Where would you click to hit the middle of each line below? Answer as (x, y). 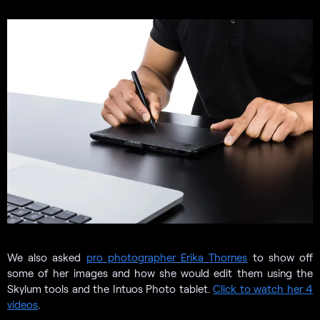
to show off (280, 257)
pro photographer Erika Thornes (167, 257)
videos (22, 304)
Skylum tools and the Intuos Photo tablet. (110, 288)
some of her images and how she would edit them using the (160, 272)
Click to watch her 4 (263, 288)
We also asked (47, 257)
